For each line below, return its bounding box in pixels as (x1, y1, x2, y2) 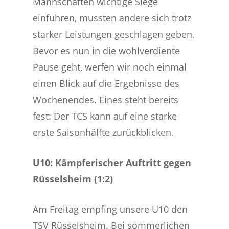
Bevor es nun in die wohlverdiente (33, 44, 180, 57)
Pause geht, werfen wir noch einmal (33, 61, 187, 73)
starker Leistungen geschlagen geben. (33, 28, 195, 40)
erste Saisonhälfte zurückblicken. (33, 126, 174, 139)
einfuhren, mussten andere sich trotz (33, 12, 192, 24)
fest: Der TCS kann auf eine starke (33, 110, 177, 122)
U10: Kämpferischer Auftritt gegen (33, 156, 192, 169)
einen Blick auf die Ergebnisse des (33, 77, 180, 89)
